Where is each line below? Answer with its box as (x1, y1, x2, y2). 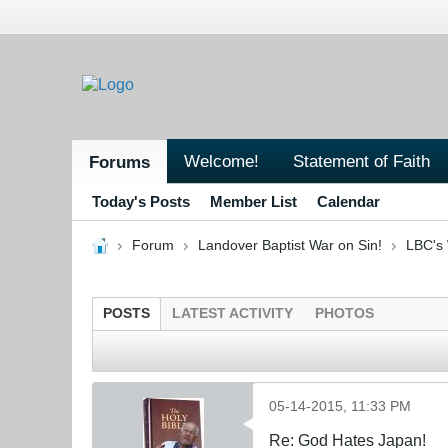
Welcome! (184, 150, 259, 171)
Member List (210, 192, 297, 210)
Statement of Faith (293, 150, 430, 171)
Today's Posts (92, 192, 190, 210)
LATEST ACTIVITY (172, 305, 293, 321)
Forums (89, 151, 150, 172)
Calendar (317, 192, 380, 210)
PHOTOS (315, 305, 374, 321)
